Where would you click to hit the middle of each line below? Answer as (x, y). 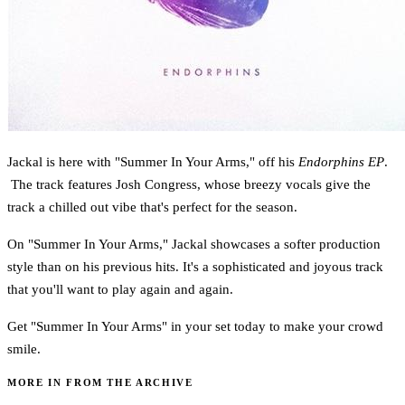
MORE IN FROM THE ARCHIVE (100, 382)
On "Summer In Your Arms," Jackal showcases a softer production (194, 244)
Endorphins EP (341, 161)
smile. (24, 348)
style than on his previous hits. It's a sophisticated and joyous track (195, 266)
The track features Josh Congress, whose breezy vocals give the (189, 184)
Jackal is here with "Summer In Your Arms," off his (153, 161)
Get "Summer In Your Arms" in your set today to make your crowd (195, 326)
